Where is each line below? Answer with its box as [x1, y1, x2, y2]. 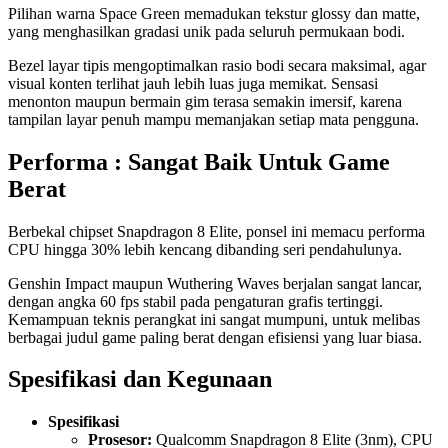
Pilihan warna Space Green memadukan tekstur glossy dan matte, [8, 4, 420, 22]
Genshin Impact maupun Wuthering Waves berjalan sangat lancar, [8, 274, 422, 292]
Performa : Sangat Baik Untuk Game [8, 148, 390, 175]
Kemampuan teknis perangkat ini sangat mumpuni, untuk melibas [8, 310, 420, 328]
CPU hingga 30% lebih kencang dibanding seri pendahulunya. [8, 240, 402, 258]
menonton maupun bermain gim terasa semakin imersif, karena [8, 92, 402, 110]
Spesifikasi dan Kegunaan [8, 366, 272, 393]
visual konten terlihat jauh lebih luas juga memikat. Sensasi [8, 74, 378, 92]
